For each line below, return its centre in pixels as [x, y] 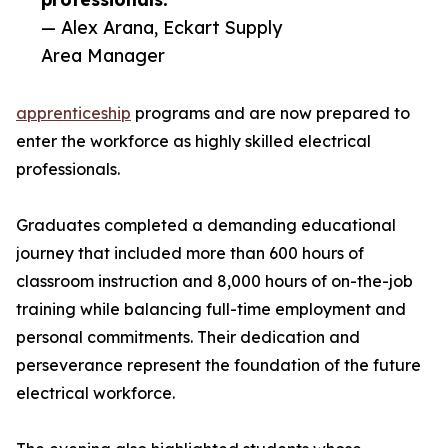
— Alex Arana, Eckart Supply [161, 27]
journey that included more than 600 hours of [190, 253]
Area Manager [103, 55]
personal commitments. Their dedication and [188, 337]
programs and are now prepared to [270, 113]
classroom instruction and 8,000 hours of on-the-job [214, 281]
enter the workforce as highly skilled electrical [193, 141]
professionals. [68, 169]
